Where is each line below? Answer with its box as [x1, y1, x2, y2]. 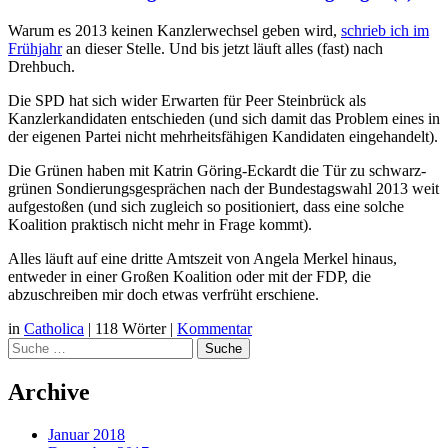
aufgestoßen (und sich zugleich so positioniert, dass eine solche [8, 197, 404, 215]
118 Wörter [95, 319, 166, 337]
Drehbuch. [8, 57, 75, 75]
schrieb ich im [341, 21, 429, 39]
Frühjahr [8, 39, 62, 57]
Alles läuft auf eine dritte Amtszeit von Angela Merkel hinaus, [8, 249, 397, 267]
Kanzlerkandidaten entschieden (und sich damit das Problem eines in [8, 109, 440, 127]
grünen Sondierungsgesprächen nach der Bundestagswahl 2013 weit [8, 179, 439, 197]
